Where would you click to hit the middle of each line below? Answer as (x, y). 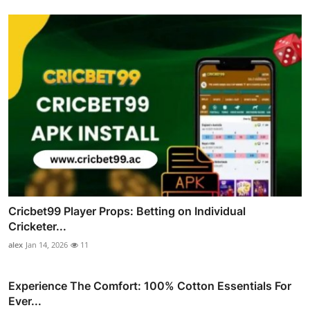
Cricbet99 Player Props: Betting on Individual (127, 211)
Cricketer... (37, 226)
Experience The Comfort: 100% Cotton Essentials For (150, 285)
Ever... (25, 301)
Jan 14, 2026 (47, 244)
